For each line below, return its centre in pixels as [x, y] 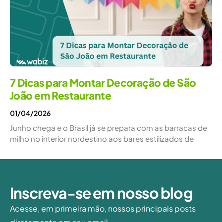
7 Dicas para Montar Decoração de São [103, 82]
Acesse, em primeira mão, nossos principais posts [103, 208]
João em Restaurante [61, 95]
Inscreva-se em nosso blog [101, 193]
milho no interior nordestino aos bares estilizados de [102, 138]
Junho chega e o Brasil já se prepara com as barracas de [109, 127]
